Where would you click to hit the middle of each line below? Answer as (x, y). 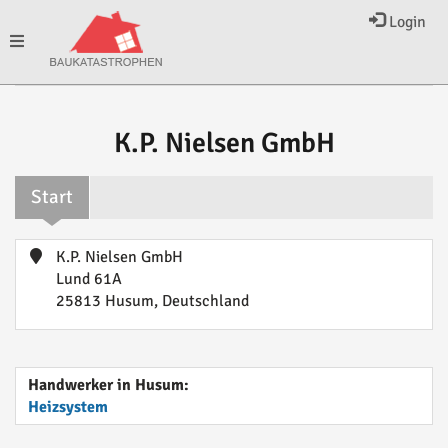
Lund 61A (89, 279)
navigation (44, 125)
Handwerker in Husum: (108, 385)
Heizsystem (68, 407)
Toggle (31, 41)
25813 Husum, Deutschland (152, 301)
